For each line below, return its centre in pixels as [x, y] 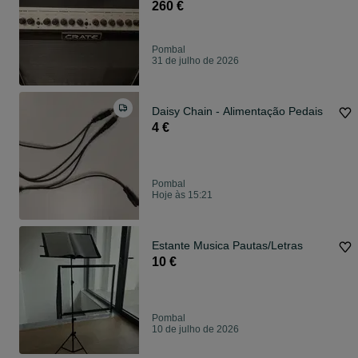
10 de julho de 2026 [195, 330]
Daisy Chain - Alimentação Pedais [237, 111]
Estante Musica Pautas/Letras [227, 246]
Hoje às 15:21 [182, 195]
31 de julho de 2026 [195, 61]
